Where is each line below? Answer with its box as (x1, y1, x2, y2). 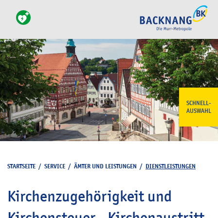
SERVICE (44, 162, 65, 170)
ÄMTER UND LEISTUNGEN (74, 162, 137, 170)
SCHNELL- (186, 99, 211, 107)
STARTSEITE (7, 162, 36, 170)
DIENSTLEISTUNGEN (145, 162, 196, 170)
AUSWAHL (186, 107, 211, 115)
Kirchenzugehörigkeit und (7, 187, 172, 205)
